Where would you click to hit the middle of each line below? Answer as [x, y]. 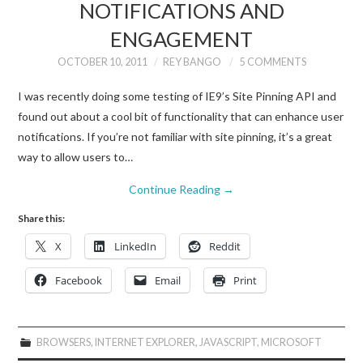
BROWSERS [63, 342]
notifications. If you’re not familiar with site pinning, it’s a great [175, 136]
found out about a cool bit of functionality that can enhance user [181, 116]
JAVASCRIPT [228, 342]
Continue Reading [176, 189]
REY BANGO [192, 62]
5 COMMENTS [273, 62]
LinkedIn [136, 246]
